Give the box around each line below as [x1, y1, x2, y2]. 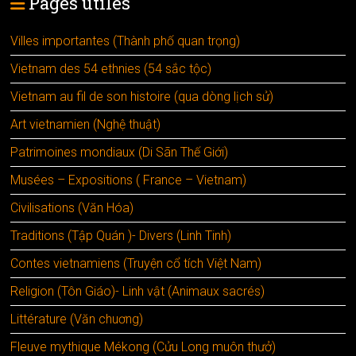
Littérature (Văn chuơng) [10, 311, 144, 327]
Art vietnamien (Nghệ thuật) [10, 117, 161, 133]
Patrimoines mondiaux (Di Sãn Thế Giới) [10, 145, 229, 161]
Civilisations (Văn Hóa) [10, 200, 134, 216]
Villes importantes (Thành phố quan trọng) [10, 33, 241, 49]
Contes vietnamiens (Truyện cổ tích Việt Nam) [10, 256, 262, 272]
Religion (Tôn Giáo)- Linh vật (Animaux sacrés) [10, 284, 265, 300]
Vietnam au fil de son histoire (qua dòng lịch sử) [10, 89, 274, 105]
